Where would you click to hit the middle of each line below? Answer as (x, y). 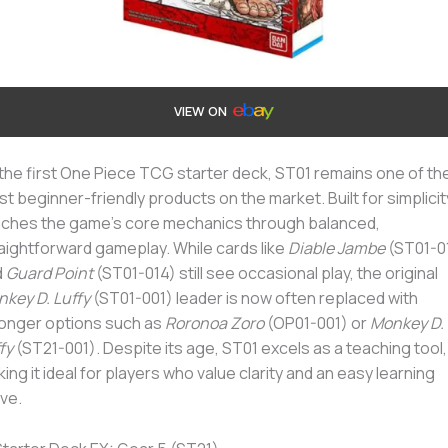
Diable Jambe (336, 248)
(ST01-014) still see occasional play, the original (265, 273)
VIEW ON (201, 110)
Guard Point (49, 273)
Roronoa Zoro (214, 323)
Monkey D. (406, 323)
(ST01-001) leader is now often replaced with (253, 298)
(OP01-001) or (316, 323)
